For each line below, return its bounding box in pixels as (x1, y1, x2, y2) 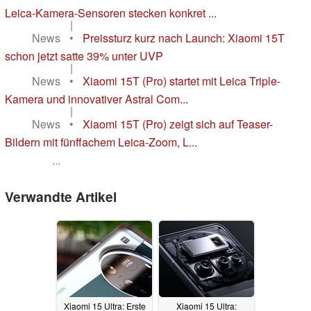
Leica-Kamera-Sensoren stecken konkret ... (5, 5, 217, 22)
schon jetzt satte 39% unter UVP (5, 48, 163, 65)
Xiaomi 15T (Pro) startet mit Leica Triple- (83, 73, 280, 90)
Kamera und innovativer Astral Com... (5, 91, 188, 108)
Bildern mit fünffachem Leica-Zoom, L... (5, 134, 197, 151)
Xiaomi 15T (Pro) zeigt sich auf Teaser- (83, 116, 273, 133)
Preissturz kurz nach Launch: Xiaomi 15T (83, 30, 285, 47)
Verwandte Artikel (5, 187, 117, 207)
